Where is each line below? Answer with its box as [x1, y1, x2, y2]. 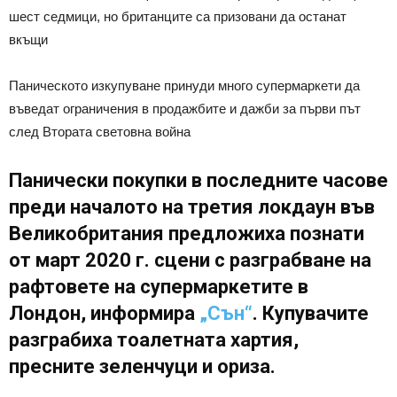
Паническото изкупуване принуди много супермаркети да [9, 77, 360, 93]
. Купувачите [253, 301, 369, 324]
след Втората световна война [9, 123, 191, 139]
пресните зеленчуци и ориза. [9, 354, 276, 378]
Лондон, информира [9, 301, 199, 324]
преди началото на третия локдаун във [9, 195, 375, 218]
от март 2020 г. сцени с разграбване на [9, 248, 371, 271]
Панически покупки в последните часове [9, 168, 388, 191]
